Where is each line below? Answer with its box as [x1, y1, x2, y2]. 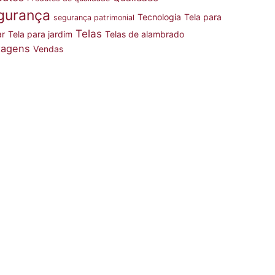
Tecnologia [137, 12, 181, 22]
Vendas [33, 44, 63, 54]
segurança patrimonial [53, 13, 134, 22]
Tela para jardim [8, 29, 72, 39]
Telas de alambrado [105, 29, 184, 39]
